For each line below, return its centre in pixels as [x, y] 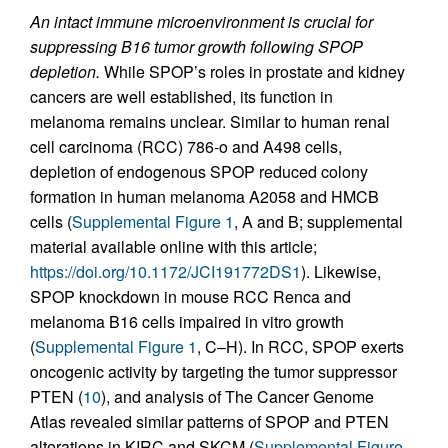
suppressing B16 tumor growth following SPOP [196, 46]
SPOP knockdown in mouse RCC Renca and [190, 296]
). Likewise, [341, 271]
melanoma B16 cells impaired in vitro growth [187, 321]
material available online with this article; [173, 246]
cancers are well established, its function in [181, 96]
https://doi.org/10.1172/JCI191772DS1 [165, 271]
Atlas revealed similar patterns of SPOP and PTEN [209, 421]
